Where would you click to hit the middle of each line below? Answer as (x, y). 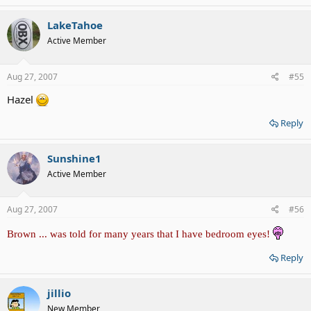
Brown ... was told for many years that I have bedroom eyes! (140, 234)
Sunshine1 (74, 158)
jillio (59, 293)
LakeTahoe (75, 25)
